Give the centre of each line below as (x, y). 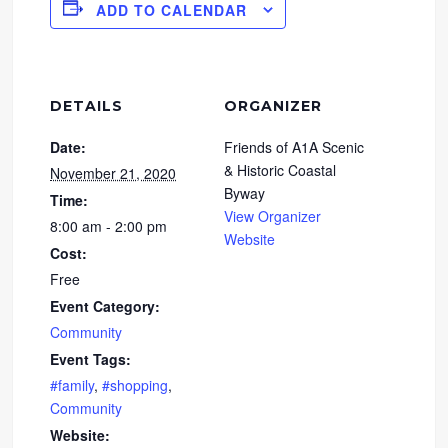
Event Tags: (91, 358)
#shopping (135, 384)
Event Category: (105, 305)
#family (72, 384)
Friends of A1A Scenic (294, 146)
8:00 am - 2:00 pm (109, 225)
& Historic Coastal (280, 169)
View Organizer (272, 215)
